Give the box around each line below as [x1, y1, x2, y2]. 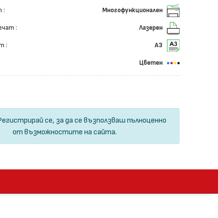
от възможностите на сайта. [12, 128, 117, 136]
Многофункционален [102, 7, 163, 14]
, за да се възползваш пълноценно [53, 116, 167, 125]
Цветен [139, 59, 163, 66]
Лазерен [139, 25, 163, 32]
